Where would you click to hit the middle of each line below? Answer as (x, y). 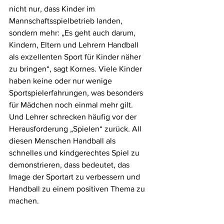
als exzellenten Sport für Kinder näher (76, 57)
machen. (25, 201)
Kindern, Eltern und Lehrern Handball (75, 45)
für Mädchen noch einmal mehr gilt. (72, 105)
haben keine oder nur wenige (61, 81)
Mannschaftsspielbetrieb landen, (67, 21)
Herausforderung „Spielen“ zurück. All (76, 129)
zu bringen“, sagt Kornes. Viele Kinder (76, 69)
